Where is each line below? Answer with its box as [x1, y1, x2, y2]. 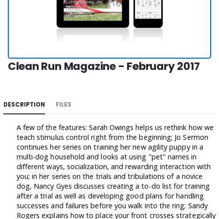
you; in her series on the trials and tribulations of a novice [16, 171, 203, 181]
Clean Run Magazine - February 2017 [7, 58, 200, 74]
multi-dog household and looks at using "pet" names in [16, 152, 197, 161]
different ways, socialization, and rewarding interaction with [16, 161, 211, 171]
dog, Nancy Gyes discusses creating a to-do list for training [16, 181, 210, 191]
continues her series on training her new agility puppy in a [16, 142, 203, 152]
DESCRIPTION [3, 100, 45, 109]
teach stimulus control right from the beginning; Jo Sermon [16, 132, 208, 142]
